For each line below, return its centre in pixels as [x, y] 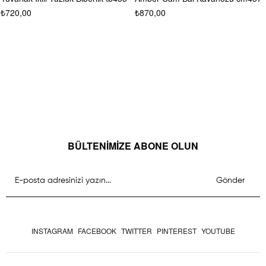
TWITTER [136, 231]
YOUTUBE [218, 231]
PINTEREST [176, 231]
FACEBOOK [97, 231]
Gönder [230, 181]
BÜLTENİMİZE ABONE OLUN [133, 146]
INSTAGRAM [52, 231]
